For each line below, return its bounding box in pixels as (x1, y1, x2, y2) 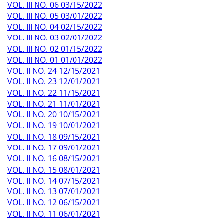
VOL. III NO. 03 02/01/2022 (7, 32, 102, 43)
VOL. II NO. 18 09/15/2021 (7, 131, 100, 142)
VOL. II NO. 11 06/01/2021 (7, 208, 100, 219)
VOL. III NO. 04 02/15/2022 (7, 21, 102, 33)
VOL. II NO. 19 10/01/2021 (7, 120, 100, 131)
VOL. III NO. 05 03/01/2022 (7, 10, 102, 21)
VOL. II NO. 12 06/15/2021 (7, 197, 100, 208)
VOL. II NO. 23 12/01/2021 (7, 76, 100, 87)
